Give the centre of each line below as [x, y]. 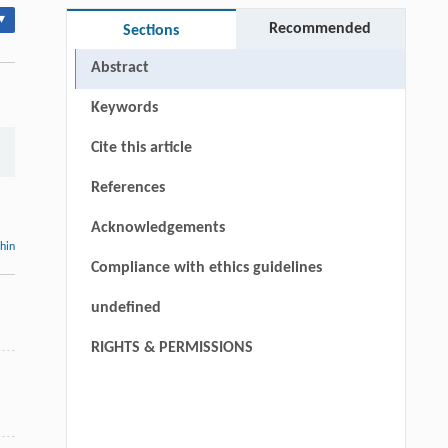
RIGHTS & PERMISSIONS [171, 348]
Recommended [320, 29]
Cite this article [141, 148]
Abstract [119, 68]
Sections [151, 31]
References [127, 188]
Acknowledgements [157, 228]
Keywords [124, 108]
